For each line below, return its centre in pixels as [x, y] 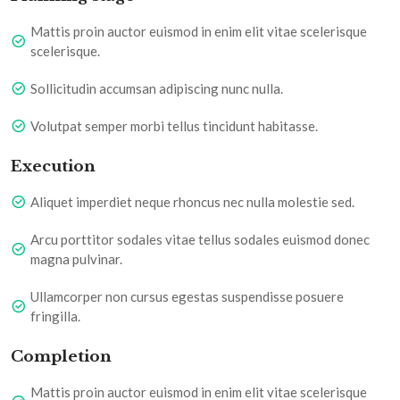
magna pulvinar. [76, 259]
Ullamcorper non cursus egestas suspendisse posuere [187, 297]
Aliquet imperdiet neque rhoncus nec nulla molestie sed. [192, 202]
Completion [61, 357]
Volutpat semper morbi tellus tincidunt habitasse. [174, 126]
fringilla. [55, 317]
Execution [53, 167]
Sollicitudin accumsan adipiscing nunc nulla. [157, 89]
